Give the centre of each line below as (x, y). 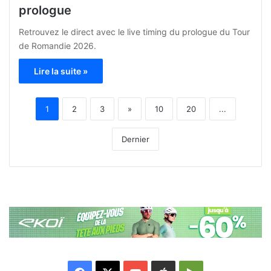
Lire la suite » (61, 71)
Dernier (135, 139)
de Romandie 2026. (57, 45)
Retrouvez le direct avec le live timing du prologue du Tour (134, 31)
